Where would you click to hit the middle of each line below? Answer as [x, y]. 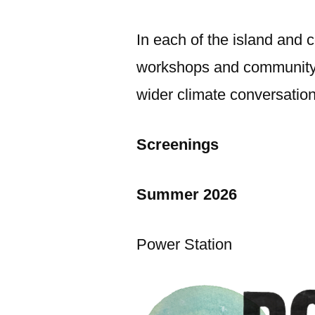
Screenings [178, 145]
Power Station [185, 245]
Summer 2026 [187, 195]
